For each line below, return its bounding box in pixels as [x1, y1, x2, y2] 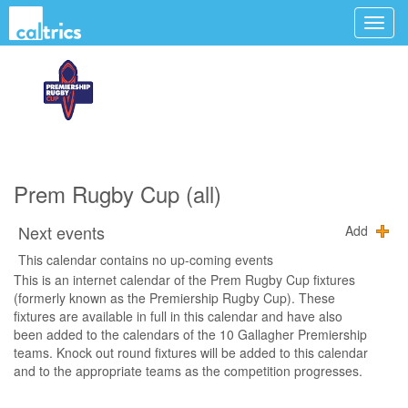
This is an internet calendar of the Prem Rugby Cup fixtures [14, 270, 355, 289]
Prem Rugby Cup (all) [14, 178, 221, 209]
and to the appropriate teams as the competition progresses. [14, 362, 362, 380]
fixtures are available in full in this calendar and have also [14, 307, 342, 325]
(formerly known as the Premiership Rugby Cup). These [14, 289, 335, 307]
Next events [18, 220, 105, 244]
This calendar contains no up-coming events [18, 250, 273, 269]
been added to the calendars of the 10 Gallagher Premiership [14, 325, 367, 343]
